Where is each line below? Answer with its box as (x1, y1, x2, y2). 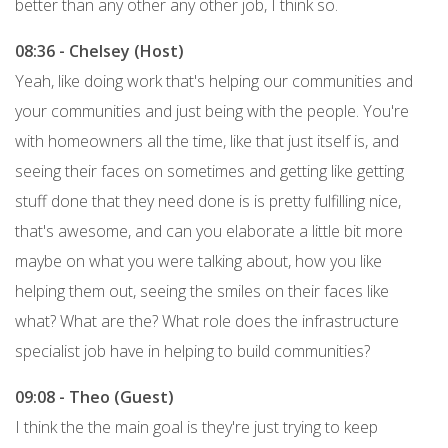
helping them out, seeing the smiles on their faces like (15, 279, 389, 302)
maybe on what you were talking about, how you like (15, 249, 382, 272)
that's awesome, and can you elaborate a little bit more (15, 219, 403, 242)
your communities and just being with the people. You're (15, 99, 409, 122)
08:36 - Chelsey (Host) (15, 39, 184, 62)
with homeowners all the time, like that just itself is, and (15, 129, 399, 152)
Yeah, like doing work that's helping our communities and (15, 69, 413, 92)
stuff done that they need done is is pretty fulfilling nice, (15, 189, 401, 212)
